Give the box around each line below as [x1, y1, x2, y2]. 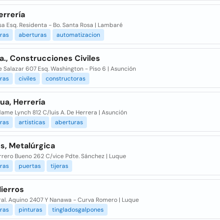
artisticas [18, 118, 45, 126]
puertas [18, 162, 41, 170]
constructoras [45, 75, 85, 82]
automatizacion [56, 31, 100, 39]
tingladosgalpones [52, 206, 104, 214]
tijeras [50, 162, 68, 170]
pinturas [18, 206, 42, 214]
